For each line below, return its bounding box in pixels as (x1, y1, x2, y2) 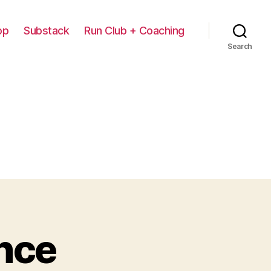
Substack (24, 24, 70, 37)
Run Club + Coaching (84, 24, 184, 37)
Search (227, 42, 253, 51)
